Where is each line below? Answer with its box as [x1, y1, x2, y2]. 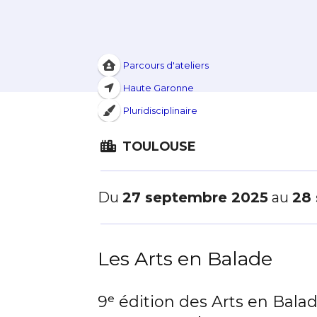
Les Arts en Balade [98, 247, 272, 270]
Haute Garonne [122, 82, 194, 93]
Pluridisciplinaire [122, 105, 197, 116]
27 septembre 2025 [122, 189, 268, 206]
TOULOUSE [118, 139, 196, 154]
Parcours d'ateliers [122, 59, 209, 71]
